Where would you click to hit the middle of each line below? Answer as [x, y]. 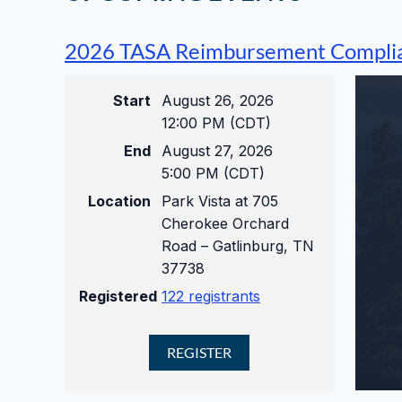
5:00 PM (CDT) [213, 173]
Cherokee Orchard [225, 223]
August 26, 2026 [218, 100]
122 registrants [211, 296]
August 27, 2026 [217, 151]
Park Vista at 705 [220, 201]
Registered [118, 296]
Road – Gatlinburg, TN [238, 246]
